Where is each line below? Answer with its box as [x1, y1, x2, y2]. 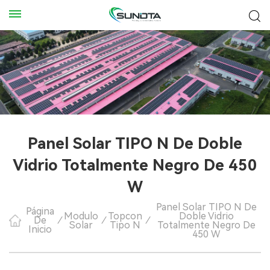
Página [25, 206, 54, 217]
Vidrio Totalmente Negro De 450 [13, 156, 257, 174]
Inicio [28, 224, 52, 235]
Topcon [107, 210, 142, 222]
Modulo [63, 210, 98, 222]
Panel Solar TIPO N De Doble [28, 134, 242, 152]
